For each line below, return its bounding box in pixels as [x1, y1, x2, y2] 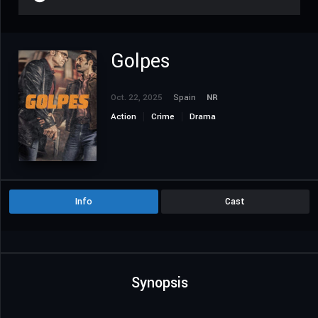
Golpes [111, 48, 170, 76]
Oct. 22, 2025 [111, 92, 163, 104]
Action [111, 111, 136, 124]
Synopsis [131, 272, 188, 293]
